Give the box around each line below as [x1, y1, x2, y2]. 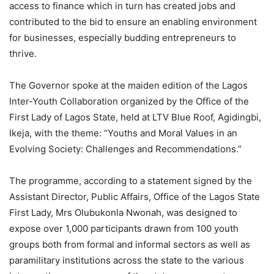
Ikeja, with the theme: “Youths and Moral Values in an [9, 127, 237, 139]
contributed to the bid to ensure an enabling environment [9, 16, 257, 28]
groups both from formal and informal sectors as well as [9, 239, 250, 251]
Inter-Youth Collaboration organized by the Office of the [9, 95, 249, 108]
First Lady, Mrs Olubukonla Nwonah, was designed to [9, 207, 237, 219]
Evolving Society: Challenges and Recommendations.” [9, 143, 242, 155]
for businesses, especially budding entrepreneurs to [9, 32, 236, 44]
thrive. [9, 48, 44, 60]
